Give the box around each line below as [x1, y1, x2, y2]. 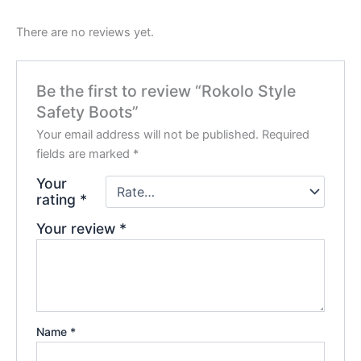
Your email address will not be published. [36, 127, 259, 142]
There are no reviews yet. [16, 24, 154, 39]
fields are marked [36, 146, 134, 161]
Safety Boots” [36, 102, 139, 122]
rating [36, 190, 81, 208]
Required [262, 127, 310, 142]
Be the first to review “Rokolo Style [36, 81, 297, 101]
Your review [36, 219, 120, 237]
